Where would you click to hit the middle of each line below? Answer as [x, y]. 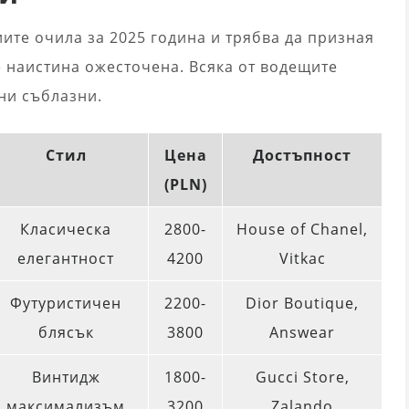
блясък [66, 333]
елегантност [66, 259]
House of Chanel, [302, 230]
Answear [302, 333]
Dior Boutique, [302, 304]
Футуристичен [66, 304]
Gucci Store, [302, 378]
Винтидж [66, 378]
